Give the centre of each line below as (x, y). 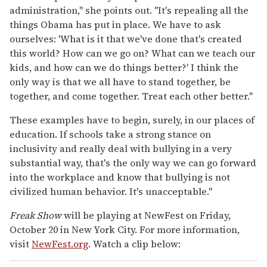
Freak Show (37, 215)
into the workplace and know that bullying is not (120, 177)
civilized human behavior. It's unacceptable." (111, 192)
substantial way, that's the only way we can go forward (133, 163)
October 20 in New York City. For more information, (125, 230)
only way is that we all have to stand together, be (120, 82)
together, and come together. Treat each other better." (131, 96)
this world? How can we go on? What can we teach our (132, 53)
